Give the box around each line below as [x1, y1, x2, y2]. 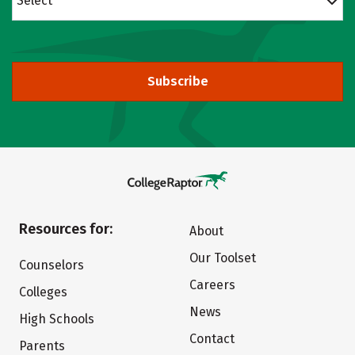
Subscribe [147, 74, 208, 89]
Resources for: [18, 220, 113, 238]
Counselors [18, 258, 84, 273]
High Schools [18, 311, 94, 326]
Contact [189, 331, 235, 346]
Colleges [18, 284, 67, 300]
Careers [189, 277, 235, 292]
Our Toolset [189, 250, 256, 265]
